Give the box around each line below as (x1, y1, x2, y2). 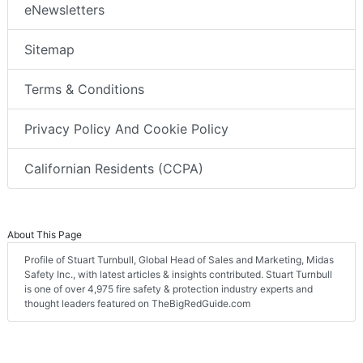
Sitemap (24, 41, 75, 58)
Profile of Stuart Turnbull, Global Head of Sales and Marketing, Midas (24, 254, 334, 267)
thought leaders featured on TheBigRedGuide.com (24, 297, 250, 310)
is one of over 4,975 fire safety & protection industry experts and (24, 283, 313, 296)
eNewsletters (24, 2, 105, 19)
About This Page (7, 228, 82, 241)
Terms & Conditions (24, 81, 144, 98)
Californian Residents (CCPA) (24, 160, 203, 177)
